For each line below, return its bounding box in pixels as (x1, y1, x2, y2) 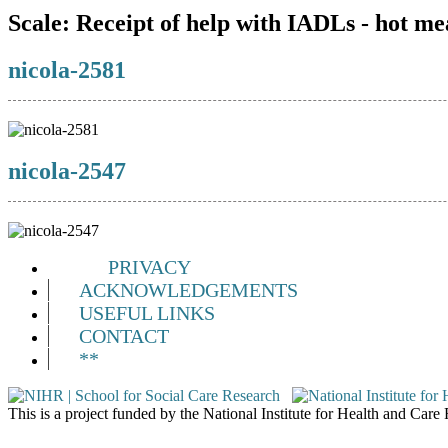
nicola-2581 (8, 56, 126, 83)
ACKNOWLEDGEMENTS (79, 279, 298, 302)
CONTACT (79, 325, 169, 348)
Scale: (8, 9, 76, 36)
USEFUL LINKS (79, 302, 215, 325)
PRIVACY (108, 256, 191, 279)
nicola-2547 (8, 158, 126, 185)
